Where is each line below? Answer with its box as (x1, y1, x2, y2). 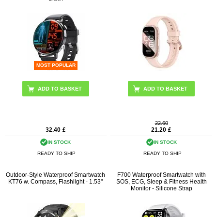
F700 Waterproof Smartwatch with (117, 171, 206, 179)
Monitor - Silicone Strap (130, 185, 192, 192)
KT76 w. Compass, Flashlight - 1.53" (8, 178, 103, 186)
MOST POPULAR (36, 62, 76, 68)
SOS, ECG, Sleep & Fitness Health (116, 178, 207, 186)
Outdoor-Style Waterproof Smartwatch (6, 171, 106, 179)
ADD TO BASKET (143, 86, 188, 92)
